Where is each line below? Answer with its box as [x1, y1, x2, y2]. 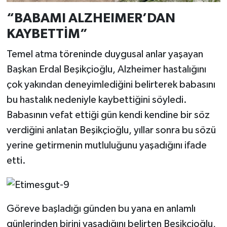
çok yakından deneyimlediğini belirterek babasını [6, 79, 215, 90]
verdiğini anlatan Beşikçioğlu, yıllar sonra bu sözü [6, 125, 216, 135]
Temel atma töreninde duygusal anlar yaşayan [6, 49, 203, 59]
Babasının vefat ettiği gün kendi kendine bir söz [6, 109, 210, 120]
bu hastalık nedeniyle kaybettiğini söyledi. [6, 94, 187, 105]
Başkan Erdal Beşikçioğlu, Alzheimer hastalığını [6, 64, 206, 74]
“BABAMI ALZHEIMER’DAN [6, 12, 175, 25]
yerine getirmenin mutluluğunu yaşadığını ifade [6, 140, 207, 150]
